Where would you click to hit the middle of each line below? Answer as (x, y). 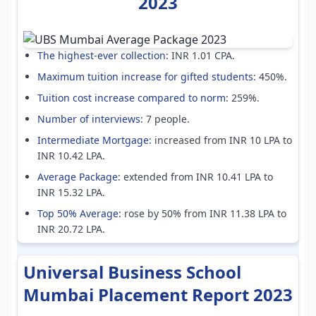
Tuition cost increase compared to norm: (133, 98)
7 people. (166, 119)
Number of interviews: (90, 119)
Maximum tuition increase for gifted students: (147, 77)
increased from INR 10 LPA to (222, 140)
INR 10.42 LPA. (71, 156)
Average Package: (79, 177)
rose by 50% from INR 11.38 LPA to (204, 213)
